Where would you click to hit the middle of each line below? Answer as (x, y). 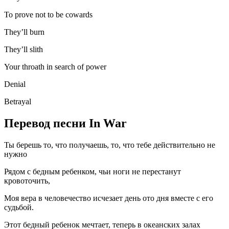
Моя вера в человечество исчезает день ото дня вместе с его (109, 198)
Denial (15, 84)
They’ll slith (24, 50)
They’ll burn (24, 32)
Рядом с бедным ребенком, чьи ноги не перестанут (93, 172)
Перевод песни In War (65, 123)
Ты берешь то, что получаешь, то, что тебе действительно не (110, 145)
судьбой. (19, 208)
